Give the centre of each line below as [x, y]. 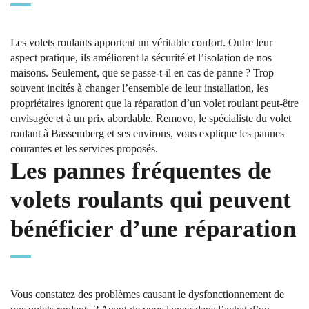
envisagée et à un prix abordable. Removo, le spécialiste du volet [151, 118]
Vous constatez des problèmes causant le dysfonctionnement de [147, 294]
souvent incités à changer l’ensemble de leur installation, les [139, 88]
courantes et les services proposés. [84, 149]
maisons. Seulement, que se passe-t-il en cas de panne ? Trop [142, 73]
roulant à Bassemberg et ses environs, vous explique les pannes [147, 133]
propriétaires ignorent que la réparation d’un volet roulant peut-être [154, 103]
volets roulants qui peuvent [151, 200]
